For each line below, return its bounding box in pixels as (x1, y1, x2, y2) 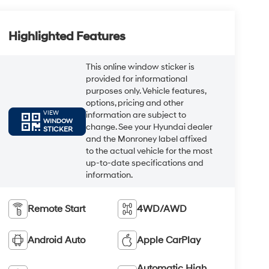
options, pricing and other (85, 98, 184, 109)
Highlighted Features (8, 29, 125, 44)
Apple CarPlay (137, 234, 201, 246)
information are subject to (85, 110, 186, 121)
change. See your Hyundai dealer (85, 122, 213, 133)
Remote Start (27, 202, 85, 215)
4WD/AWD (137, 202, 187, 215)
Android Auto (27, 234, 85, 246)
